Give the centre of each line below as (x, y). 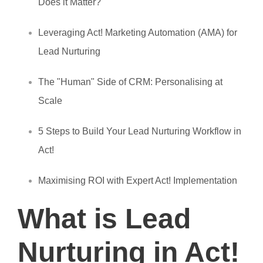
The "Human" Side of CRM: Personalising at (130, 82)
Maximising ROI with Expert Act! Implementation (138, 181)
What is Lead (104, 219)
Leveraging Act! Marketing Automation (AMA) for (138, 33)
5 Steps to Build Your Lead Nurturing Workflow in (140, 131)
